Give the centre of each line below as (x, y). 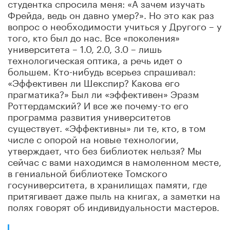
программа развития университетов (89, 115)
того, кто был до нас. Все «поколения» (94, 36)
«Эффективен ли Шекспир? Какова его (94, 81)
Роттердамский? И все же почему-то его (98, 104)
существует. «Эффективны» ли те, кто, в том (107, 127)
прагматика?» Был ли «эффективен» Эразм (103, 93)
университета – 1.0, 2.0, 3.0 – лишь (85, 47)
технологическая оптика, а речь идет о (95, 59)
